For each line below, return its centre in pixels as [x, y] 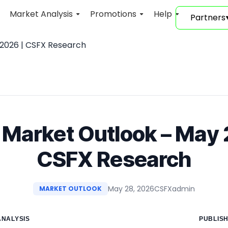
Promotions [113, 14]
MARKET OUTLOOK [70, 189]
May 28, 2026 [131, 189]
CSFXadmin [175, 189]
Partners [208, 17]
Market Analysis [41, 14]
